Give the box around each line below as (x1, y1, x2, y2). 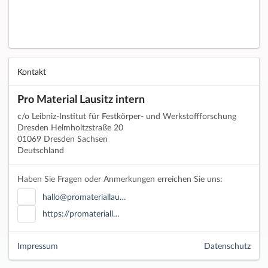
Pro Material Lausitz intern (17, 92, 145, 106)
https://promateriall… (42, 208, 120, 219)
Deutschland (17, 145, 64, 156)
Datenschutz (204, 240, 251, 251)
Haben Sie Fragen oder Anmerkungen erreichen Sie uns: (17, 173, 223, 184)
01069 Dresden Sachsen (17, 133, 108, 144)
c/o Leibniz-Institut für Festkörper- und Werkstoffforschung (17, 111, 236, 121)
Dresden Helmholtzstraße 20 (17, 122, 123, 133)
